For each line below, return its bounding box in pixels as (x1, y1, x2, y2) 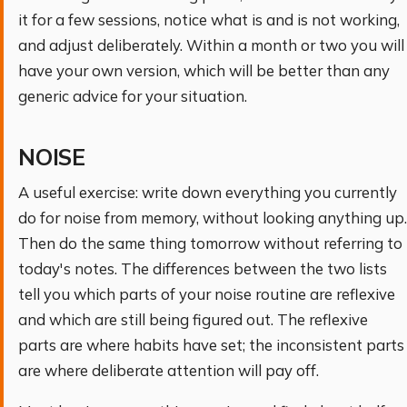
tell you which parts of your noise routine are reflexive (18, 284, 395, 304)
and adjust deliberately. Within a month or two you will (18, 35, 404, 55)
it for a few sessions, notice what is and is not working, (18, 10, 400, 29)
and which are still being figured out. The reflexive (18, 310, 368, 330)
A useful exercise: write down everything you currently (18, 183, 397, 203)
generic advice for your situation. (18, 86, 247, 105)
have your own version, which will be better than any (18, 61, 390, 80)
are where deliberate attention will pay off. (18, 361, 319, 381)
